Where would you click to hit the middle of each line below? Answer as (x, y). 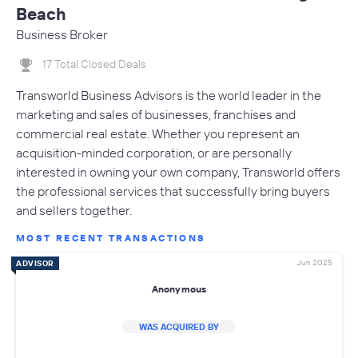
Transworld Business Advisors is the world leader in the (169, 95)
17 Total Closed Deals (94, 64)
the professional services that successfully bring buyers (173, 191)
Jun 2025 (314, 262)
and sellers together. (74, 210)
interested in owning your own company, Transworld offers (178, 171)
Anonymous (179, 289)
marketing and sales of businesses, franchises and (156, 114)
